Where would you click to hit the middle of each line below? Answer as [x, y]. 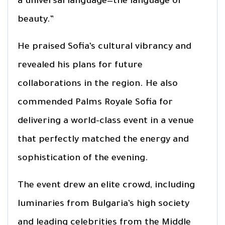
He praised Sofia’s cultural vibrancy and [104, 47]
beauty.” [36, 20]
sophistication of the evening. [83, 158]
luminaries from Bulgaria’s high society [103, 204]
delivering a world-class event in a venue [106, 121]
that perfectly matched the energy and [103, 140]
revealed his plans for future [80, 66]
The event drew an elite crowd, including [106, 186]
